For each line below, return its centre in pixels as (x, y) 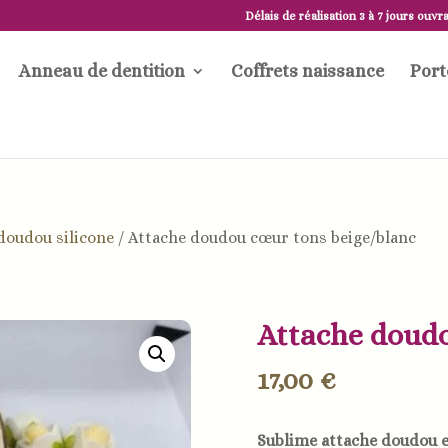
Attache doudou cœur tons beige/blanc (272, 237)
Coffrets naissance (307, 71)
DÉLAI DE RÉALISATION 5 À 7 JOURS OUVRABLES (224, 126)
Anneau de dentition (102, 71)
